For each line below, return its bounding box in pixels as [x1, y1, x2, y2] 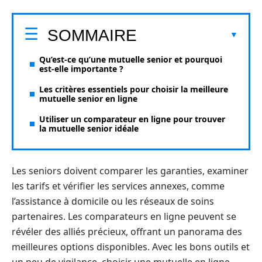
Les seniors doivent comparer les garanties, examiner [12, 164, 249, 177]
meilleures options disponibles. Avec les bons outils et [12, 240, 250, 253]
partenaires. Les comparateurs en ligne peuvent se [12, 210, 236, 223]
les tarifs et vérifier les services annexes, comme [12, 180, 225, 192]
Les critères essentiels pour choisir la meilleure [39, 83, 228, 95]
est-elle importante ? [39, 63, 123, 74]
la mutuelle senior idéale [39, 122, 139, 134]
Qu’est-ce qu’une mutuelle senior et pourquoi [39, 53, 222, 65]
